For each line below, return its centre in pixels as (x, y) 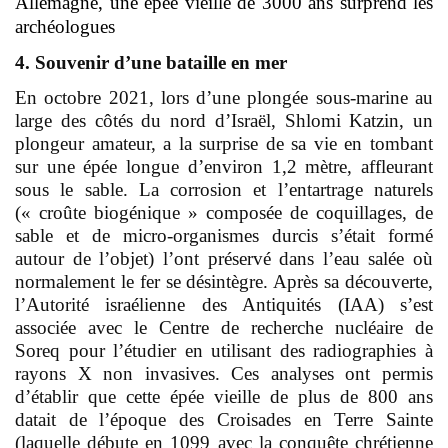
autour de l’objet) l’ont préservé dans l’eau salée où (224, 258)
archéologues (65, 26)
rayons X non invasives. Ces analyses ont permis (224, 373)
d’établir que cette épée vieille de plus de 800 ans (224, 396)
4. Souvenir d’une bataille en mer (151, 62)
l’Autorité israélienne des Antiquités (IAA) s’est (224, 304)
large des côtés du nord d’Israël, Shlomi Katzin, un (224, 120)
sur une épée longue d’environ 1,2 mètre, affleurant (224, 166)
